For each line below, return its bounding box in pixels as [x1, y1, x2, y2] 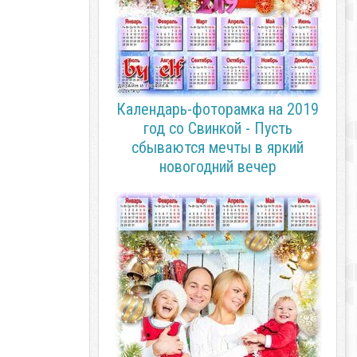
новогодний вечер [159, 157, 277, 176]
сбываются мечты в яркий [131, 138, 304, 157]
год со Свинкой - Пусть [143, 119, 292, 138]
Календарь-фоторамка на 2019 [116, 100, 319, 119]
